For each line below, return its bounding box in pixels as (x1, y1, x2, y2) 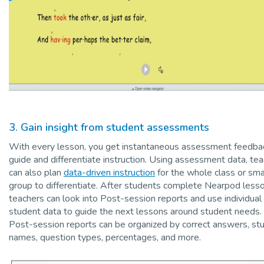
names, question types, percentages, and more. (9, 230, 201, 244)
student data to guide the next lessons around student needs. (9, 204, 262, 218)
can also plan (9, 166, 64, 179)
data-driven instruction (64, 166, 155, 179)
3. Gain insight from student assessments (9, 120, 209, 134)
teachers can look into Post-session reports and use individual (9, 192, 262, 205)
